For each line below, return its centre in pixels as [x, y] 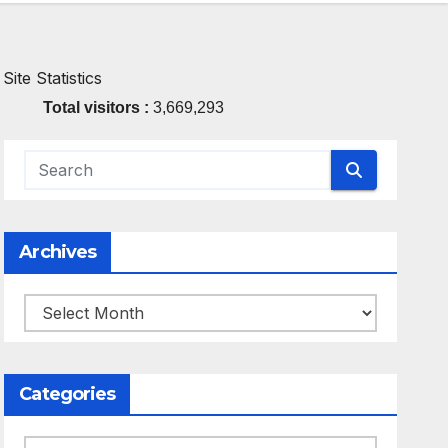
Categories [67, 394]
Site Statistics [53, 78]
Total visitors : [98, 107]
